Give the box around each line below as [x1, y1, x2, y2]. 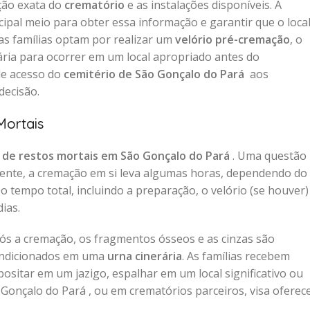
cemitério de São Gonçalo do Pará [64, 66, 247, 82]
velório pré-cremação [175, 32, 290, 47]
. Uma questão [232, 148, 307, 163]
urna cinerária [107, 248, 182, 264]
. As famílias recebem [182, 248, 290, 264]
